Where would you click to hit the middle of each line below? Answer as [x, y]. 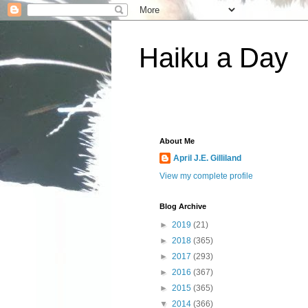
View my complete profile [206, 176]
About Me [177, 141]
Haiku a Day [213, 58]
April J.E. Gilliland [207, 158]
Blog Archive [183, 206]
